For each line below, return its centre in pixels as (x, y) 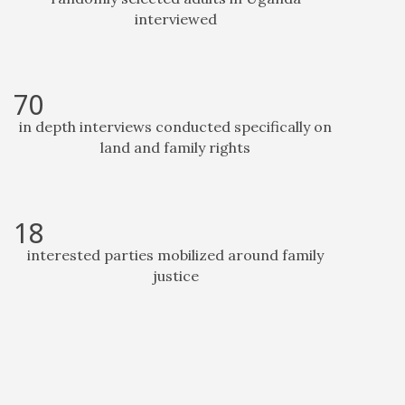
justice (175, 276)
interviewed (175, 19)
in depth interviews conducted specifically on (175, 127)
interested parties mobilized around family (175, 255)
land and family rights (175, 147)
